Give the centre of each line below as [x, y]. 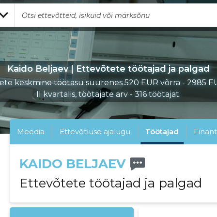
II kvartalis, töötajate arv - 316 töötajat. [108, 94]
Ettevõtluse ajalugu [95, 132]
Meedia [31, 132]
